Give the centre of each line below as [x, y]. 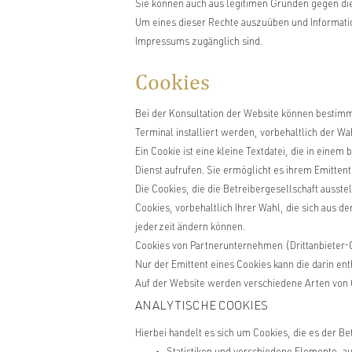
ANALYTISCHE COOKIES [202, 307]
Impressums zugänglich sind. [199, 42]
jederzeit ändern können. [190, 228]
